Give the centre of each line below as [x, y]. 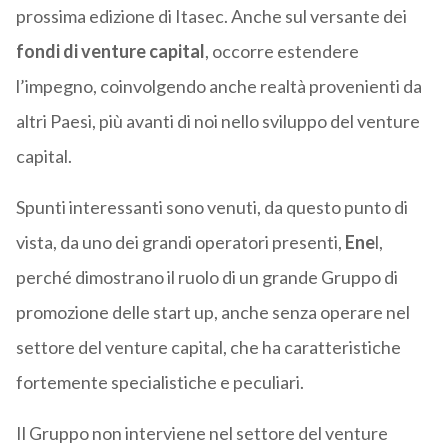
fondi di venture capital [110, 51]
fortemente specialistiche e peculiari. [159, 382]
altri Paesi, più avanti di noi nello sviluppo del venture [217, 121]
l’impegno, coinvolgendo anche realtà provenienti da [218, 86]
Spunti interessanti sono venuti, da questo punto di [211, 207]
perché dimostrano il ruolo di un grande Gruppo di [206, 277]
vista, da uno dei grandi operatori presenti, [180, 242]
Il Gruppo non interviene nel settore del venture [201, 433]
